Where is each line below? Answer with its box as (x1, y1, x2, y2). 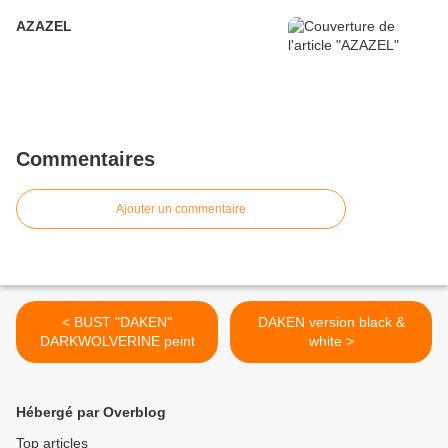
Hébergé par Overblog (16, 403, 166, 420)
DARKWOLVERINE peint (39, 332, 195, 349)
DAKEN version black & (257, 313, 405, 330)
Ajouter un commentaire (116, 201, 246, 216)
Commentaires (16, 147, 155, 170)
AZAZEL (16, 17, 72, 34)
